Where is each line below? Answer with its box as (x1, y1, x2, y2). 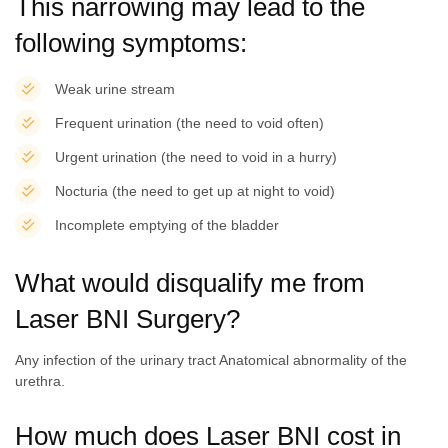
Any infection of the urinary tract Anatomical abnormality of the (15, 351, 407, 368)
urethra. (15, 372, 65, 389)
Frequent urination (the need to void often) (55, 115, 324, 132)
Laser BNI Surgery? (15, 303, 240, 334)
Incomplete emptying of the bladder (55, 217, 279, 234)
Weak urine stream (55, 81, 175, 98)
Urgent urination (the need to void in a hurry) (55, 149, 337, 166)
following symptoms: (15, 28, 247, 59)
